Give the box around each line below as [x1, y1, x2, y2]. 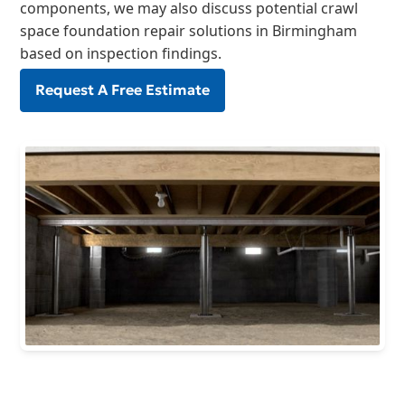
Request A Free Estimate [35, 80, 211, 99]
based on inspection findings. [20, 42, 222, 63]
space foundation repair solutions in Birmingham [20, 20, 358, 41]
